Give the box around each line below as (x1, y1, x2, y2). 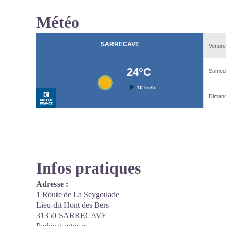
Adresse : (36, 180, 68, 188)
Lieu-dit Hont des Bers (36, 201, 109, 209)
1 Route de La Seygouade (36, 190, 119, 199)
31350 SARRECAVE (36, 211, 107, 220)
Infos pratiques (36, 159, 141, 177)
